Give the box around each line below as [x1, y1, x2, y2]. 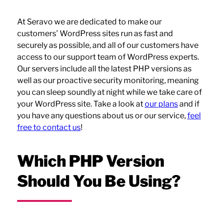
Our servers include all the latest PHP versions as [17, 64, 192, 74]
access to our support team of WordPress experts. [17, 52, 199, 62]
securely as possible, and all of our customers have [17, 41, 198, 50]
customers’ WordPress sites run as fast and [17, 29, 173, 39]
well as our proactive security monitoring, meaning [17, 76, 199, 86]
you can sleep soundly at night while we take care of [17, 88, 202, 97]
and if [177, 99, 199, 109]
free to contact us [17, 123, 81, 132]
